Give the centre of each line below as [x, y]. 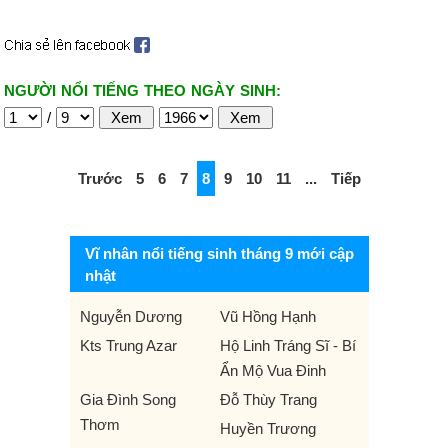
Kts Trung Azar [128, 345]
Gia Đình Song [128, 399]
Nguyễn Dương [131, 316]
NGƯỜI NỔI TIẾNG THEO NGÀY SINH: [142, 90]
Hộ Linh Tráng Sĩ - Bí [287, 345]
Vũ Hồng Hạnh [267, 316]
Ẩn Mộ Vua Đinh [272, 370]
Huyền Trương [267, 428]
